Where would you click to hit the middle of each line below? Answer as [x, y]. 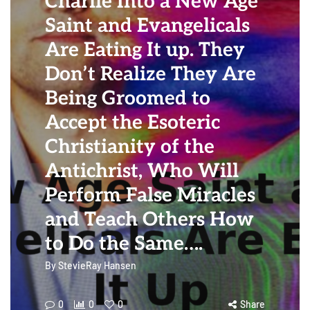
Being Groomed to [128, 99]
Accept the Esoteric [133, 123]
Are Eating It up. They [145, 50]
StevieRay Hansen [97, 265]
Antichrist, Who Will [142, 171]
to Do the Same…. [124, 244]
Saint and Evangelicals [147, 26]
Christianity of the [130, 147]
